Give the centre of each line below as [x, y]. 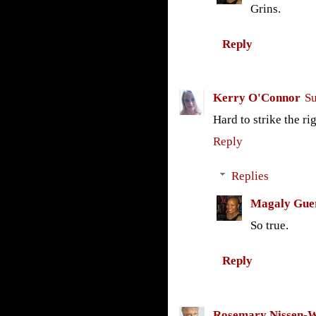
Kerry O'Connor [256, 98]
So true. [269, 225]
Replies [250, 176]
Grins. [265, 8]
